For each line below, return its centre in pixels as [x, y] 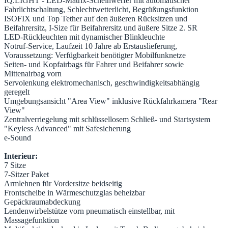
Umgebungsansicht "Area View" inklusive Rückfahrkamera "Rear [111, 101]
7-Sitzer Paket [26, 175]
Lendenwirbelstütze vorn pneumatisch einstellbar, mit [89, 211]
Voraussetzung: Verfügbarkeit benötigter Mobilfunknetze [95, 55]
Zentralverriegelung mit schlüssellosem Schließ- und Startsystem [107, 120]
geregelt [17, 92]
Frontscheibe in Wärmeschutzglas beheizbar [75, 193]
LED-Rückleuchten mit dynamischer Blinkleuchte [84, 37]
